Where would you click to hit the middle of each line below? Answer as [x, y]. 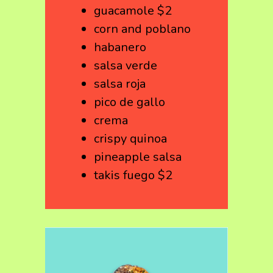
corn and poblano [142, 29]
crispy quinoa [130, 139]
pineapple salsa [138, 157]
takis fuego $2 [133, 175]
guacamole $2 [133, 11]
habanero [120, 47]
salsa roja [120, 84]
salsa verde [126, 66]
